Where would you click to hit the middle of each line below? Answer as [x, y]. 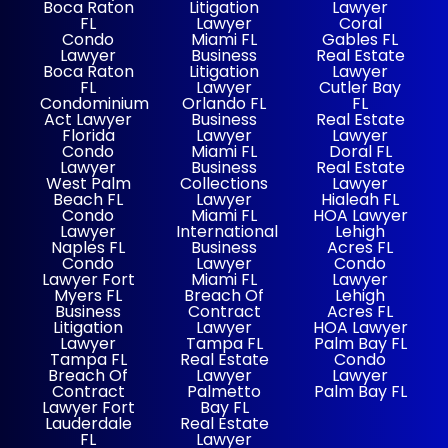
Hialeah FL [360, 199]
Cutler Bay [360, 87]
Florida [88, 135]
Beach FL [88, 199]
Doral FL [360, 151]
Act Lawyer [88, 119]
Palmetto [224, 391]
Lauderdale [88, 423]
